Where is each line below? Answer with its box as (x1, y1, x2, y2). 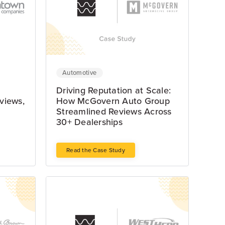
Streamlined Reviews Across (56, 106, 172, 118)
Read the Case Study (66, 147, 125, 154)
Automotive (62, 69, 97, 77)
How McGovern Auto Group (56, 95, 170, 107)
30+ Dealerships (56, 117, 123, 128)
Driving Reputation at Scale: (56, 85, 171, 96)
